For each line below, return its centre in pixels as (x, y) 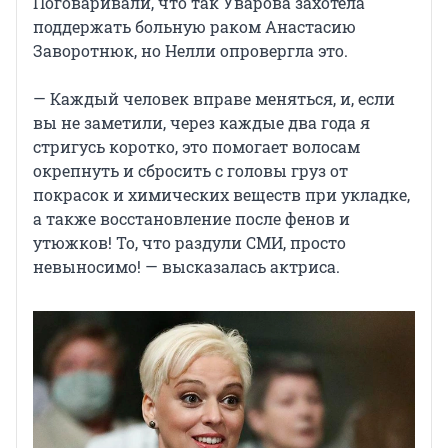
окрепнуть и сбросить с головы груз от (190, 170)
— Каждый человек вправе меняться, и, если (214, 98)
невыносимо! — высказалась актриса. (186, 266)
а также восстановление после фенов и (191, 218)
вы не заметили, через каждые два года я (201, 122)
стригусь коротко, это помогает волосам (196, 146)
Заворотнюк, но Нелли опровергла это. (190, 50)
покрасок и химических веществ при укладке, (221, 194)
